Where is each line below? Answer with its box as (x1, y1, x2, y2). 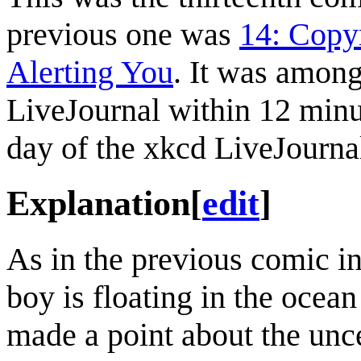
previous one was (6, 15, 239, 52)
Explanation (6, 183, 190, 223)
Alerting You (6, 53, 173, 90)
